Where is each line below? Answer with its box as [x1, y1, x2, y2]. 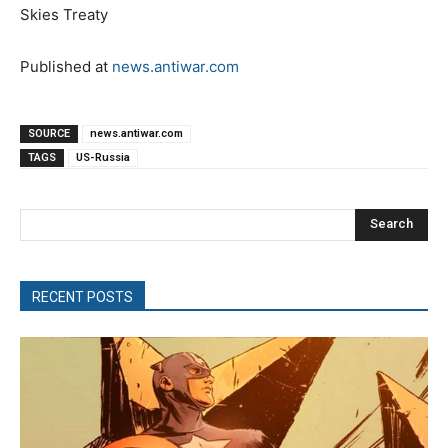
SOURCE [28, 126, 70, 140]
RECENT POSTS [32, 288, 133, 305]
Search [370, 216, 413, 232]
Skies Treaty [20, 4, 108, 24]
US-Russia [76, 150, 130, 164]
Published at [20, 56, 112, 76]
